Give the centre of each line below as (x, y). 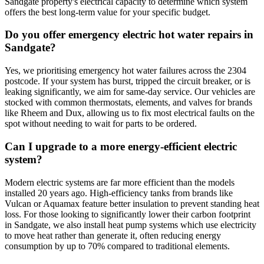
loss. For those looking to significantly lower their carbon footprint (128, 214)
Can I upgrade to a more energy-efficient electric (121, 146)
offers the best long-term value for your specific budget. (108, 12)
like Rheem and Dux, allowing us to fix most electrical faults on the (130, 113)
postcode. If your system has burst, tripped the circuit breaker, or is (128, 81)
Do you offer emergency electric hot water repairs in (129, 35)
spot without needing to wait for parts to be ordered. (101, 124)
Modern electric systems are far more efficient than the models (120, 182)
